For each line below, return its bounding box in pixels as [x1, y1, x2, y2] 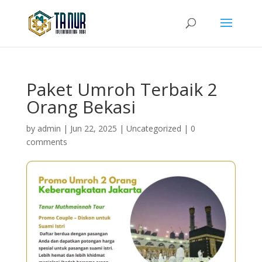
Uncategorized [126, 123, 181, 134]
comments [26, 136, 67, 147]
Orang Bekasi [26, 95, 136, 119]
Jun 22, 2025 [70, 123, 117, 134]
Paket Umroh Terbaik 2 [26, 77, 218, 101]
